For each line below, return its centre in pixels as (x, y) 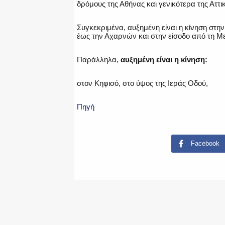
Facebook (205, 144)
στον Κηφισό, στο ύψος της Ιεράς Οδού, (142, 83)
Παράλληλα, (99, 60)
